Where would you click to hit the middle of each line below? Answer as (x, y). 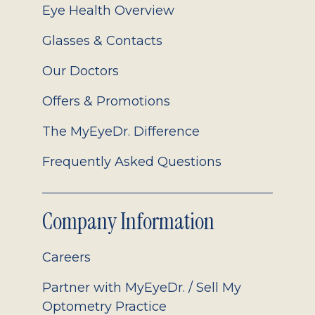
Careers (66, 257)
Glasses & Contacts (102, 40)
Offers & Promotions (106, 101)
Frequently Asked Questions (132, 161)
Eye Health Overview (108, 10)
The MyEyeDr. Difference (121, 131)
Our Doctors (81, 71)
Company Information (128, 221)
